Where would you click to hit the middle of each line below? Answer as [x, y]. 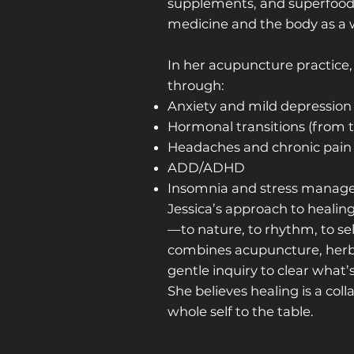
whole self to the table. [240, 312]
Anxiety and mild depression [259, 106]
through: [196, 86]
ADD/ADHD [206, 168]
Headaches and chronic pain [259, 147]
